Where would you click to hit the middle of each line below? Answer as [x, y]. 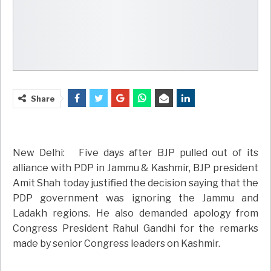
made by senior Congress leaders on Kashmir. [116, 244]
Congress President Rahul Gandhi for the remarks [135, 229]
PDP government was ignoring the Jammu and [135, 198]
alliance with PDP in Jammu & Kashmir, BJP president [135, 168]
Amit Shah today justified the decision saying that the [135, 183]
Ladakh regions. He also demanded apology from [135, 214]
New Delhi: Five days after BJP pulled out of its [135, 153]
